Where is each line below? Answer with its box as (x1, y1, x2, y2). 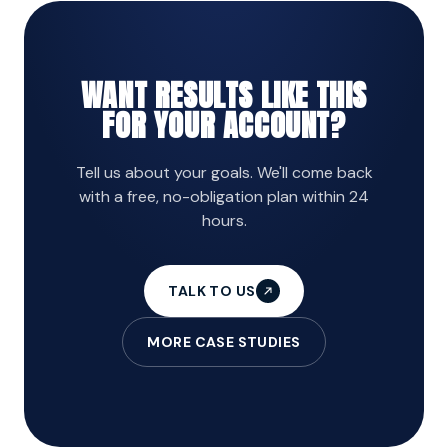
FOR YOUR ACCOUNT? (102, 102, 346, 148)
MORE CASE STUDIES (147, 332, 301, 351)
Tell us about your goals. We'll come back (75, 161, 373, 183)
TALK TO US (168, 281, 256, 300)
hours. (201, 209, 247, 231)
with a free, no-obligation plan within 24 (79, 185, 369, 207)
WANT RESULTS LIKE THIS (80, 72, 368, 118)
